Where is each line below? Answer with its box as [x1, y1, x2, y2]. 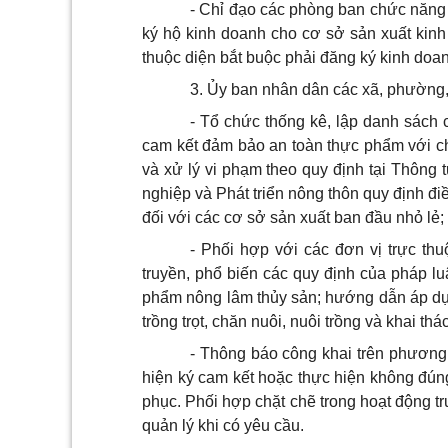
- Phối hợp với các [190, 241, 335, 258]
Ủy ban [207, 81, 258, 98]
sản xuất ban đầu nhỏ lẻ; [266, 209, 444, 226]
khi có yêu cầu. [194, 417, 304, 434]
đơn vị [334, 241, 382, 258]
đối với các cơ [142, 209, 247, 226]
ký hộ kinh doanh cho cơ [142, 25, 326, 42]
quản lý [142, 417, 194, 434]
